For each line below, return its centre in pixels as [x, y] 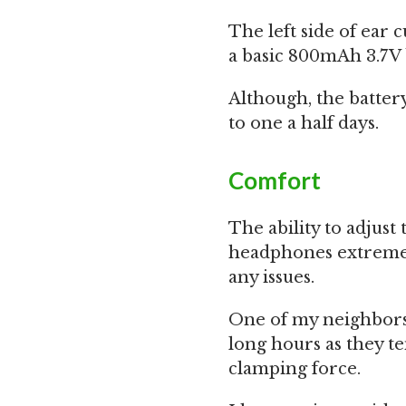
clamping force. [295, 369]
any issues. [271, 277]
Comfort [275, 180]
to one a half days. [304, 123]
